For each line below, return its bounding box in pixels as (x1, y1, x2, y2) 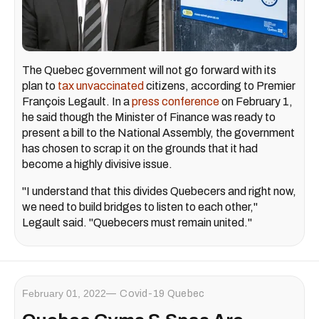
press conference (132, 95, 219, 108)
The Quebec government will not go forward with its (22, 64, 276, 77)
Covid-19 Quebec (120, 288, 205, 300)
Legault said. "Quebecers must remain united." (22, 216, 252, 229)
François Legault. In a (22, 95, 132, 108)
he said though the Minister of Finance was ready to (22, 111, 276, 124)
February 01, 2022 (22, 288, 106, 300)
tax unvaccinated (58, 80, 144, 93)
